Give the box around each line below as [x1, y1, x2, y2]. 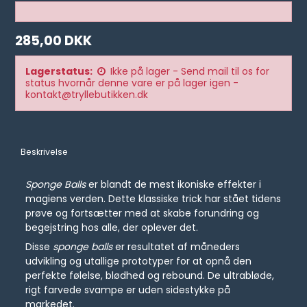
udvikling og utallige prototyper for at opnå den [25, 254, 252, 269]
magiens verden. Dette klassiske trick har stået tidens [25, 192, 282, 206]
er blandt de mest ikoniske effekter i [86, 177, 262, 192]
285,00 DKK [15, 32, 93, 50]
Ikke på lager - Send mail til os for [110, 64, 270, 78]
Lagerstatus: [25, 64, 93, 78]
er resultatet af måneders [112, 240, 241, 254]
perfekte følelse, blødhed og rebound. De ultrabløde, [25, 269, 275, 283]
